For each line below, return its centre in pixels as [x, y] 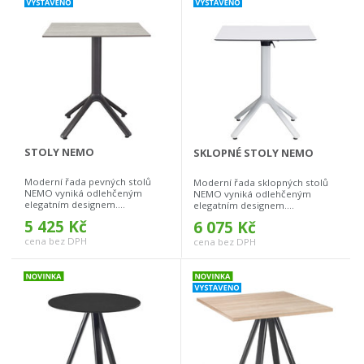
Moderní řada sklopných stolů [261, 183]
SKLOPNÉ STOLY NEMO [253, 153]
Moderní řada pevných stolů [88, 182]
